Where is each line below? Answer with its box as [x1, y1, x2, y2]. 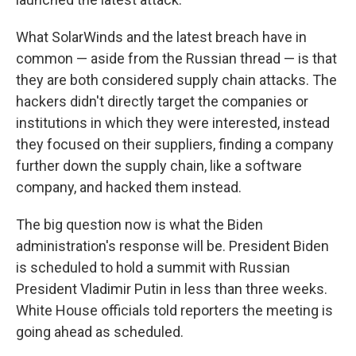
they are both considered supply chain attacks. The [16, 72, 337, 89]
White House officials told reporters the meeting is [16, 302, 333, 319]
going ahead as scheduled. [16, 323, 184, 341]
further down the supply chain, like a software [16, 157, 302, 175]
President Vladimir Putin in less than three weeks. [16, 281, 327, 298]
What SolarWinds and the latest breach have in [16, 29, 307, 46]
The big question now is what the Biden [16, 216, 263, 234]
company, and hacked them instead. [16, 179, 242, 196]
